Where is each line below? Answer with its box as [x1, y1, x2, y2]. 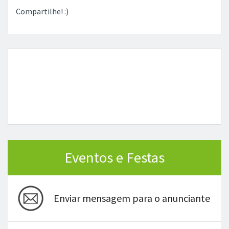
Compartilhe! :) [16, 6, 68, 16]
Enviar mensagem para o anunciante [54, 191, 210, 204]
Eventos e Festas [64, 148, 165, 167]
